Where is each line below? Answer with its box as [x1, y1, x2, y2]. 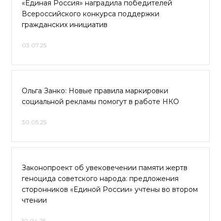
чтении [22, 196, 47, 205]
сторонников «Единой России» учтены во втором [22, 185, 198, 194]
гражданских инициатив [22, 20, 108, 29]
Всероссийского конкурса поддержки [22, 9, 159, 18]
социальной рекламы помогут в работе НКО [22, 97, 179, 106]
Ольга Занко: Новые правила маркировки [22, 86, 168, 95]
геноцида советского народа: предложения [22, 174, 179, 183]
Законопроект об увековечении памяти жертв [22, 163, 187, 172]
